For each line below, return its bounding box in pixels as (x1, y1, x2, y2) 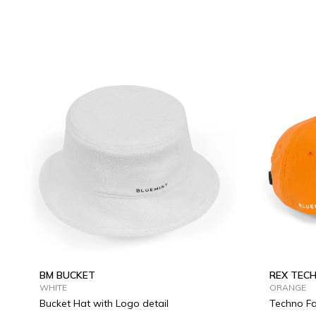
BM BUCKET (39, 269, 95, 281)
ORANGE (269, 282, 306, 293)
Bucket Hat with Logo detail (39, 297, 169, 310)
